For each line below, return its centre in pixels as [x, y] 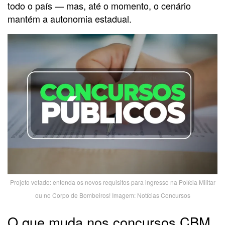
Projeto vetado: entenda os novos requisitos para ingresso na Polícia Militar [113, 182]
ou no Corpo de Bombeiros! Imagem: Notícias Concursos [113, 195]
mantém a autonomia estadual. [70, 19]
